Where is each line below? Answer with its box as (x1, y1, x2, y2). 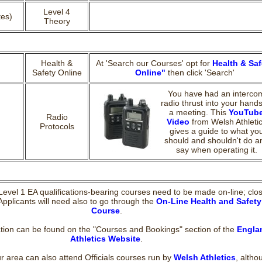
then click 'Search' (166, 68, 235, 77)
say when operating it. (175, 145, 257, 154)
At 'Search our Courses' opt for (96, 58, 212, 68)
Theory (43, 16, 70, 26)
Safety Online (32, 68, 82, 77)
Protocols (39, 122, 74, 131)
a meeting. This (169, 108, 229, 117)
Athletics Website (70, 234, 140, 243)
